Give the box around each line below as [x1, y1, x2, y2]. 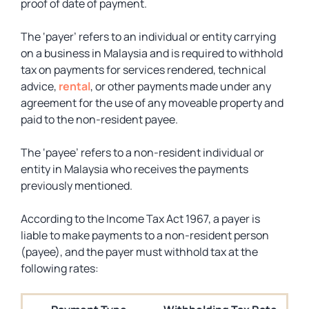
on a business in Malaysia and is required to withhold [21, 46, 283, 61]
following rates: [21, 261, 101, 276]
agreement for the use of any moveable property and [21, 95, 283, 110]
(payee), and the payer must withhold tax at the [21, 244, 258, 259]
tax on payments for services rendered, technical [21, 62, 266, 77]
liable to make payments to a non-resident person [21, 228, 269, 243]
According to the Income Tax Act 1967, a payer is [21, 211, 260, 226]
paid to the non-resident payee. [21, 112, 180, 127]
